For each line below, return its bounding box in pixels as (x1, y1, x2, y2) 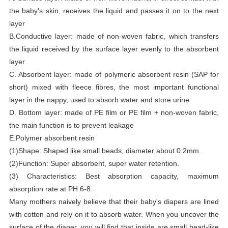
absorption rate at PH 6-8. (9, 184, 93, 193)
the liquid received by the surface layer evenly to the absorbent (9, 44, 219, 53)
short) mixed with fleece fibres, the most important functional (9, 82, 219, 91)
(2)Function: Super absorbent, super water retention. (9, 159, 179, 167)
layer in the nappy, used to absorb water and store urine (9, 95, 189, 104)
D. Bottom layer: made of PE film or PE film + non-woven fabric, (9, 108, 219, 117)
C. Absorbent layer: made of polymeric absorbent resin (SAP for (9, 70, 219, 78)
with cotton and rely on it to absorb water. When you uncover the (9, 210, 219, 218)
